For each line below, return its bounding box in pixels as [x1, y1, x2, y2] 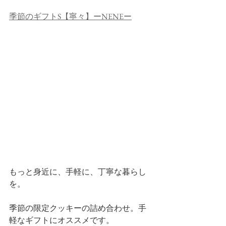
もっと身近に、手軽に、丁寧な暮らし [9, 166, 146, 177]
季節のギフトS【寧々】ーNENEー [9, 11, 132, 22]
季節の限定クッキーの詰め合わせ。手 [9, 203, 146, 213]
